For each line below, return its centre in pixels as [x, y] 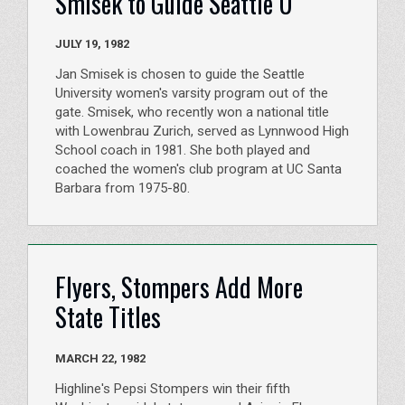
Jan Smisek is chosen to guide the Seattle [180, 75]
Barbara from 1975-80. [122, 188]
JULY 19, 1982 [117, 44]
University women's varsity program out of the [192, 94]
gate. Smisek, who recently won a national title [192, 113]
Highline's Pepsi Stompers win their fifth [173, 388]
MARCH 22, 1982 [133, 358]
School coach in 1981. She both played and [183, 151]
